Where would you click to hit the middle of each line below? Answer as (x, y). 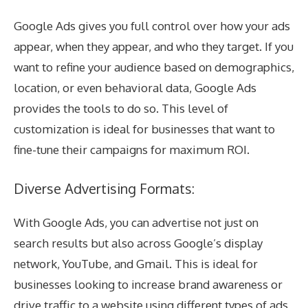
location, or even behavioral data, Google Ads (135, 88)
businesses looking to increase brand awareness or (148, 284)
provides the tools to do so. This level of (121, 109)
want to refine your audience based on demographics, (154, 67)
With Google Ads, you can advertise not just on (136, 222)
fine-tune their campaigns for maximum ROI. (132, 150)
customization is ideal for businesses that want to (144, 129)
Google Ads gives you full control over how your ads (152, 26)
